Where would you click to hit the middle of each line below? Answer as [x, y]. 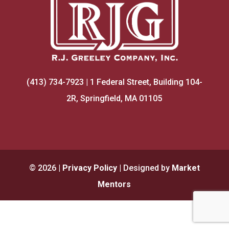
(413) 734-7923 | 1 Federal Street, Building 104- [114, 82]
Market [186, 168]
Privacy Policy [89, 168]
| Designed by [144, 168]
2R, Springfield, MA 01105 [114, 98]
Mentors [114, 184]
